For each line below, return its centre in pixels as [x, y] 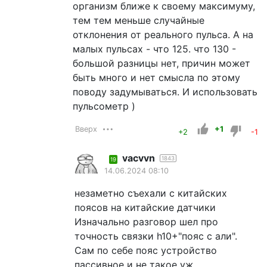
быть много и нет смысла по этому [157, 77]
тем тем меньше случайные [139, 20]
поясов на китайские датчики [145, 207]
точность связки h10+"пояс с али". [156, 236]
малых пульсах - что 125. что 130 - [155, 49]
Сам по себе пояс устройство [146, 250]
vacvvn [139, 158]
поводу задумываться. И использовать [165, 91]
